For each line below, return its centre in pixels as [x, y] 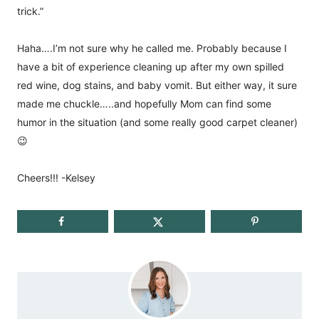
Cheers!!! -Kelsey [56, 178]
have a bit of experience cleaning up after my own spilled [151, 67]
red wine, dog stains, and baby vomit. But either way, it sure [157, 85]
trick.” [30, 11]
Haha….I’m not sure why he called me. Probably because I [152, 48]
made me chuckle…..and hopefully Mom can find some [144, 104]
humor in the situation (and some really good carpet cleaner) [157, 122]
